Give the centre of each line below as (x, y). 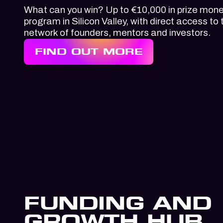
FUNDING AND (118, 202)
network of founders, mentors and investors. (117, 33)
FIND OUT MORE (89, 52)
